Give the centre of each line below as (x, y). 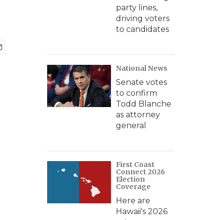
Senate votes (141, 82)
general (131, 125)
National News (142, 68)
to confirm (137, 93)
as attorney (138, 115)
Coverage (133, 187)
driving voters (143, 18)
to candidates (142, 29)
